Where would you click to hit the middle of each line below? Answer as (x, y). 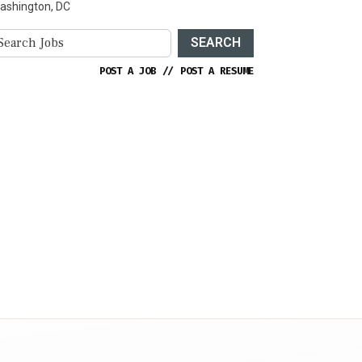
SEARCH (216, 43)
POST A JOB (128, 71)
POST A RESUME (217, 71)
